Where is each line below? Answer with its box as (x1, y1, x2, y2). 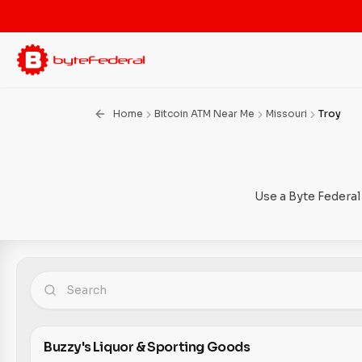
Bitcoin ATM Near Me (154, 107, 255, 120)
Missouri (266, 107, 307, 120)
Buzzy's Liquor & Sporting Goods (44, 339, 250, 356)
